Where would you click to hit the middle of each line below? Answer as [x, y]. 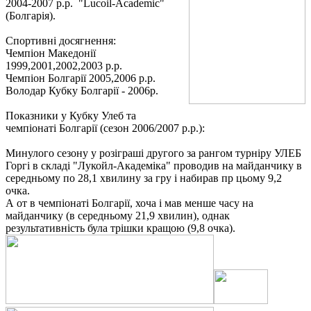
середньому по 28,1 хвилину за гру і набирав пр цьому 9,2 [144, 178]
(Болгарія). [31, 16]
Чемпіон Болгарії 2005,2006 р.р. [81, 78]
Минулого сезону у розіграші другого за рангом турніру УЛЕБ [153, 153]
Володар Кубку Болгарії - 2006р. [82, 91]
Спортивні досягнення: [61, 41]
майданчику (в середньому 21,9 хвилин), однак [118, 216]
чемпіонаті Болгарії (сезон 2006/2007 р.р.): [105, 128]
